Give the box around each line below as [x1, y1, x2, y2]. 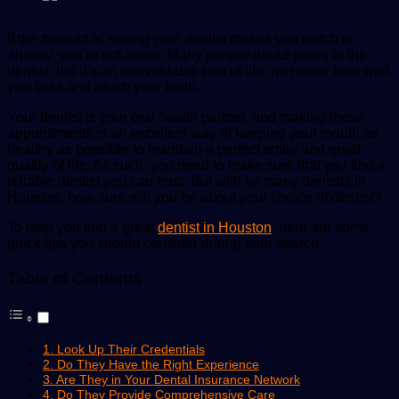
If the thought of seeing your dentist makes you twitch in [7, 30, 354, 46]
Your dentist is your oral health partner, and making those [7, 109, 364, 125]
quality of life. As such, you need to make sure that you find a [7, 157, 386, 173]
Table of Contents [7, 269, 142, 288]
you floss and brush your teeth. [7, 78, 203, 94]
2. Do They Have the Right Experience [43, 357, 259, 372]
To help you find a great [7, 219, 158, 235]
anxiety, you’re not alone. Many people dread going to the [7, 46, 367, 62]
